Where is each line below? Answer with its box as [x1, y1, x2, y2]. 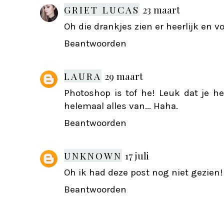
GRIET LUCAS [64, 2, 139, 16]
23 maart [142, 2, 180, 16]
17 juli [125, 148, 149, 162]
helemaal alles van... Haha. [64, 100, 178, 111]
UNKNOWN [64, 148, 122, 162]
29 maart [104, 69, 143, 82]
